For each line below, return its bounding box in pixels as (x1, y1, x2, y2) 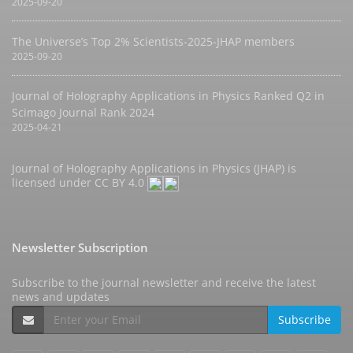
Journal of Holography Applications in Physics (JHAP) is (12, 161, 296, 176)
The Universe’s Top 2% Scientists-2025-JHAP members (12, 34, 295, 49)
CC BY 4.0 (95, 175, 147, 190)
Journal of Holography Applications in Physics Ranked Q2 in (12, 88, 325, 103)
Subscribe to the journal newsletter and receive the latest (12, 275, 316, 291)
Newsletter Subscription (12, 240, 148, 256)
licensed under (12, 175, 95, 190)
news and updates (12, 289, 110, 305)
